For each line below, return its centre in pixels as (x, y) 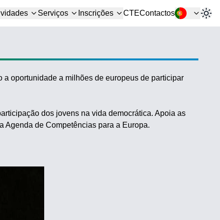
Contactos (157, 13)
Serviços (53, 13)
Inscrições (96, 13)
